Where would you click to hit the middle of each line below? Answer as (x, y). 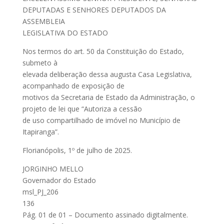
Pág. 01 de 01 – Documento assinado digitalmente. (105, 215)
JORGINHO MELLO (53, 169)
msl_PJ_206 (40, 192)
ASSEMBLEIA (43, 21)
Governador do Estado (59, 180)
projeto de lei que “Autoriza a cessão (82, 109)
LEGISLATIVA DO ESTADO (65, 33)
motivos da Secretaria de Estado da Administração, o (108, 97)
